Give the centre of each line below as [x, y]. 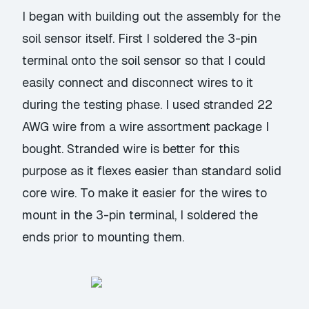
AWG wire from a [71, 127]
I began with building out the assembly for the [152, 17]
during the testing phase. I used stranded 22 [148, 105]
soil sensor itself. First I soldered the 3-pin [140, 39]
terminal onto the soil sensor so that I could [144, 61]
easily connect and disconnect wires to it [138, 83]
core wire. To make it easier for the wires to [145, 193]
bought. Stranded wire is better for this [131, 149]
